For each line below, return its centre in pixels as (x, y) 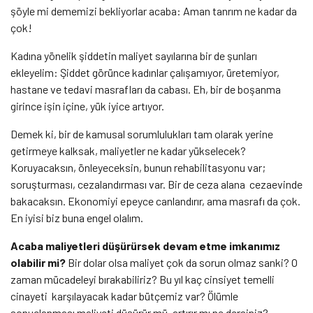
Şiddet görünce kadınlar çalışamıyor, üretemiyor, (169, 72)
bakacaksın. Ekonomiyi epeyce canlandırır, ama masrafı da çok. (155, 201)
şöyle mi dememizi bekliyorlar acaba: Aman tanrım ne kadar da (154, 10)
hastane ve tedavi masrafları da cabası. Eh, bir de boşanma (146, 89)
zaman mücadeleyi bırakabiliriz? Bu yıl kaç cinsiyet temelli (143, 279)
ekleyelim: (34, 72)
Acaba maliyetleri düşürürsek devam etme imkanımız (145, 245)
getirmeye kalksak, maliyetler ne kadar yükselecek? (128, 150)
